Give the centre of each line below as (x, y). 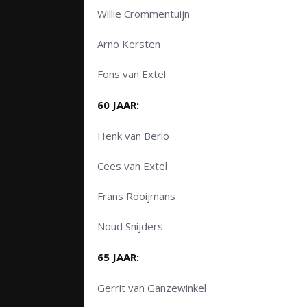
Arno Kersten (129, 44)
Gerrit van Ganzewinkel (152, 288)
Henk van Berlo (133, 136)
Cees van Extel (132, 166)
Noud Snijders (130, 226)
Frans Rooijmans (136, 196)
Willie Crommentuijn (144, 14)
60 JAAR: (118, 105)
